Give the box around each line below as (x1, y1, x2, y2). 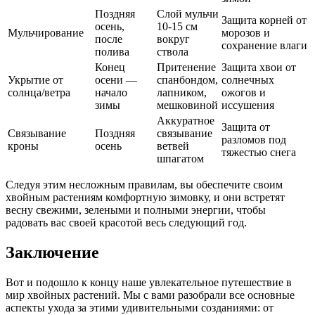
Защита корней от (221, 14, 307, 27)
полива (95, 46, 129, 58)
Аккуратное (157, 115, 214, 127)
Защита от (221, 121, 270, 134)
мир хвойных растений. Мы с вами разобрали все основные (6, 289, 295, 302)
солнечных (221, 74, 274, 86)
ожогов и (221, 86, 266, 99)
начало (95, 86, 127, 99)
